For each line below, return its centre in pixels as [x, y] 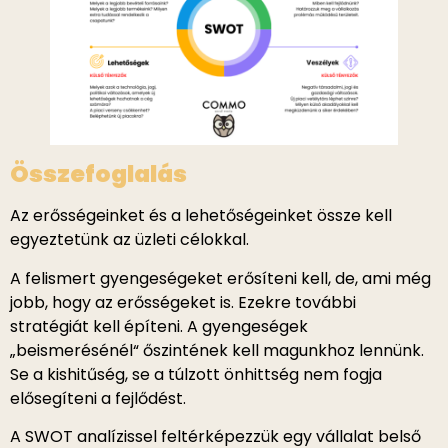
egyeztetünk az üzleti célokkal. [129, 240]
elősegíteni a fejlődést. [98, 398]
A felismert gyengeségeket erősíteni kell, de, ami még [220, 278]
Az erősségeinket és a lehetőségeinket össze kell [201, 216]
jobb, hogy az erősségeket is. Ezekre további [183, 302]
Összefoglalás [98, 174]
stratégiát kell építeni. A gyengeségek [159, 326]
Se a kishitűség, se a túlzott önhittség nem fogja [196, 374]
